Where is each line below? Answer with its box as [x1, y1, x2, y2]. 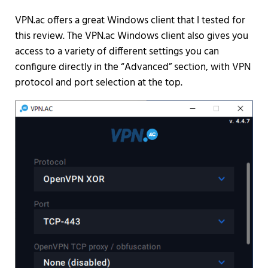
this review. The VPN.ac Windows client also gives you [14, 28, 248, 44]
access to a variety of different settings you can [14, 43, 219, 60]
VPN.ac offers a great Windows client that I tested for [14, 12, 245, 29]
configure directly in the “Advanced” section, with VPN [14, 59, 251, 75]
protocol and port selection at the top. [14, 74, 182, 91]
